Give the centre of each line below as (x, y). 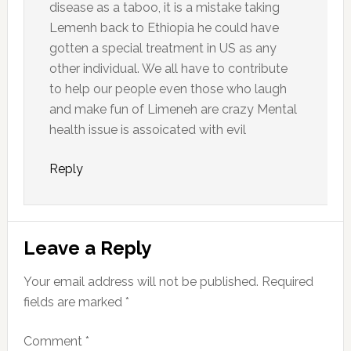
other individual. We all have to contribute (168, 69)
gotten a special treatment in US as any (163, 49)
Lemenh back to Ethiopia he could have (164, 28)
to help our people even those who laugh (168, 89)
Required (287, 282)
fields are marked (74, 302)
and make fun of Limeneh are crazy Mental (173, 110)
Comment (54, 342)
